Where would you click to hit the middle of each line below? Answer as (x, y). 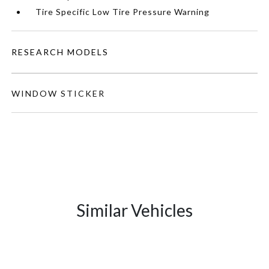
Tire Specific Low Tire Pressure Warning (123, 12)
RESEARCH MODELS (60, 52)
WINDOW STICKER (59, 93)
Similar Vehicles (134, 210)
